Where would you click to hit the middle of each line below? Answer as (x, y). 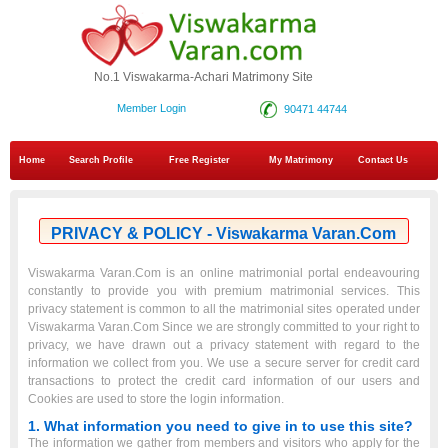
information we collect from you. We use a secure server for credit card (224, 363)
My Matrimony (301, 160)
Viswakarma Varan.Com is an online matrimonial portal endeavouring (224, 273)
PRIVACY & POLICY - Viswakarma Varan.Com (224, 234)
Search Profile (101, 160)
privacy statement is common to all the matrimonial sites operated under (224, 309)
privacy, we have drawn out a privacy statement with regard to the (224, 345)
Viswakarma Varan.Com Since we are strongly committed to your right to (224, 327)
